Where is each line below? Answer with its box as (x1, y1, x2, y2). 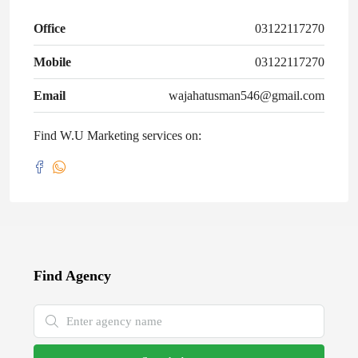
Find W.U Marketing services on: (34, 129, 201, 142)
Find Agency (34, 268, 111, 284)
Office (34, 22, 66, 35)
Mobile (34, 55, 71, 69)
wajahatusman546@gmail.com (169, 89, 324, 102)
